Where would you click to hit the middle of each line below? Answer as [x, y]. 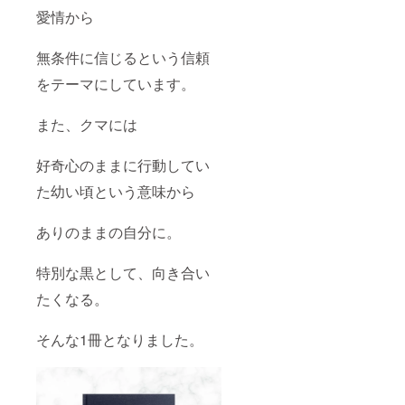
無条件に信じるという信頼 [123, 57]
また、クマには [87, 124]
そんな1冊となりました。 [120, 339]
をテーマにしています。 [116, 84]
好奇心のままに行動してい [123, 165]
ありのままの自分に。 [108, 232]
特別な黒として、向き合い [123, 273]
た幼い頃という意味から [116, 191]
